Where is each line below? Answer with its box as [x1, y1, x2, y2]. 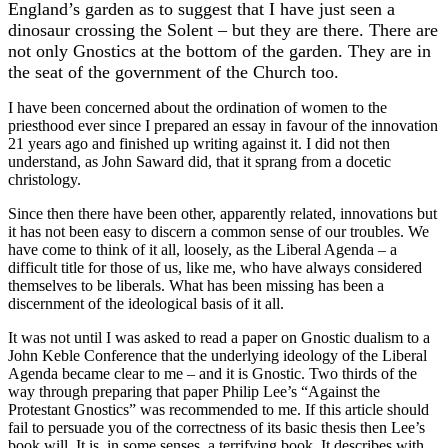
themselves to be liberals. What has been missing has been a [8, 277, 384, 295]
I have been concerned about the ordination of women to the [8, 99, 387, 117]
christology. [8, 171, 81, 189]
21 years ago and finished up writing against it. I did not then [8, 135, 390, 153]
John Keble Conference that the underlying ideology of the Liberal [8, 347, 427, 365]
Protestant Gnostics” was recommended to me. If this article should [8, 401, 429, 419]
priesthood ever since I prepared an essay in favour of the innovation [8, 117, 438, 135]
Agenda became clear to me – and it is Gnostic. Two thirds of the [8, 365, 417, 383]
